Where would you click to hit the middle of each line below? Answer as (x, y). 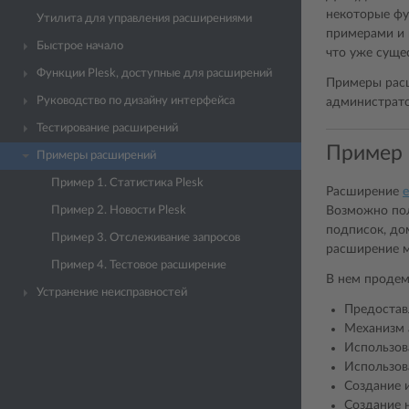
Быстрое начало (80, 46)
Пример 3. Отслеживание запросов (146, 238)
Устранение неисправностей (112, 293)
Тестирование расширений (107, 128)
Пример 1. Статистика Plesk (127, 183)
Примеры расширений (96, 156)
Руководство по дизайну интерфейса (136, 101)
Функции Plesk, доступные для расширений (154, 73)
